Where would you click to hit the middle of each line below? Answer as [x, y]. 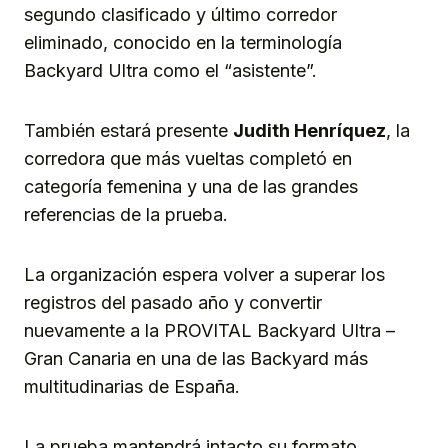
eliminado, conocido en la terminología [183, 42]
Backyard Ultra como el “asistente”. [170, 70]
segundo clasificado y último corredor [180, 14]
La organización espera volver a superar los [204, 274]
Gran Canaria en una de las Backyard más [196, 358]
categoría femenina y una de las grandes [191, 186]
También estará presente [128, 130]
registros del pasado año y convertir [173, 302]
